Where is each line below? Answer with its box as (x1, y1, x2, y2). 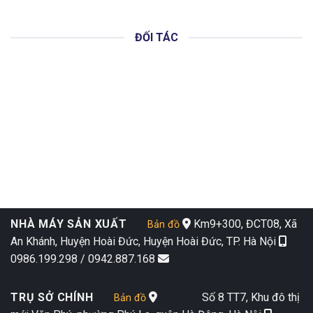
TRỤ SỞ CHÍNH (10, 291, 94, 305)
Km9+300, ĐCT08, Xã (190, 217, 297, 231)
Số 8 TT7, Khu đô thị (156, 291, 300, 305)
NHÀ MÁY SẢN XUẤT (10, 217, 127, 231)
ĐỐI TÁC (135, 31, 178, 45)
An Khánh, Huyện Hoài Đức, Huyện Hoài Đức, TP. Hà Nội (10, 235, 279, 249)
